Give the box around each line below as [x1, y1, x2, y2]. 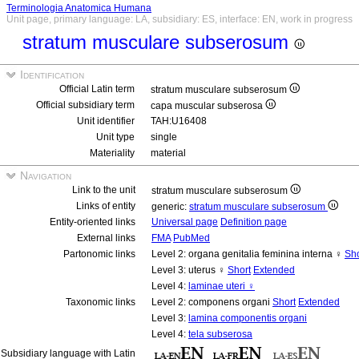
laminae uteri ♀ [188, 280, 255, 292]
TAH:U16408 [151, 115, 207, 127]
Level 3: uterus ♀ [151, 264, 228, 276]
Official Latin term [59, 83, 135, 95]
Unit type [96, 131, 135, 143]
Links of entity [76, 200, 135, 212]
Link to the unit [72, 184, 135, 196]
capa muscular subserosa [151, 100, 265, 111]
